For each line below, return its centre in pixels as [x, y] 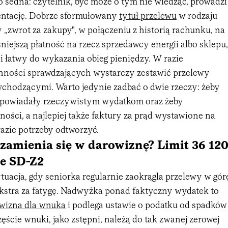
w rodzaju [197, 16]
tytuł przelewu [148, 16]
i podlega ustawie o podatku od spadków [146, 206]
